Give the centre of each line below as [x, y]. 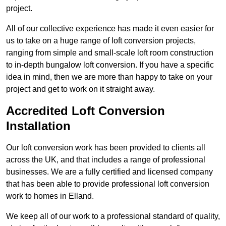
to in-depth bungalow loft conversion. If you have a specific [110, 65]
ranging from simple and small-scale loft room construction [110, 53]
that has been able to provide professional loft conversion [108, 184]
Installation [38, 126]
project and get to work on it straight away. [80, 89]
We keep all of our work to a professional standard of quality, [113, 216]
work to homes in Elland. [50, 196]
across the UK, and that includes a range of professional [106, 160]
